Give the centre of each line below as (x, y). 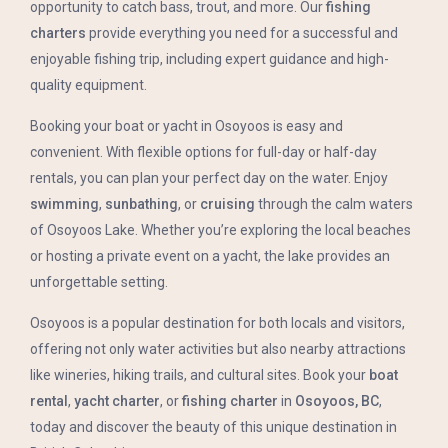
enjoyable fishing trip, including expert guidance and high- (209, 58)
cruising (227, 203)
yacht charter (117, 400)
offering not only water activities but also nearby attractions (218, 348)
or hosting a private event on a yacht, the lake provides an (210, 255)
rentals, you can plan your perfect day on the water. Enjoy (209, 177)
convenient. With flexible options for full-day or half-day (203, 151)
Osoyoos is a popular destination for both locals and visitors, (217, 322)
